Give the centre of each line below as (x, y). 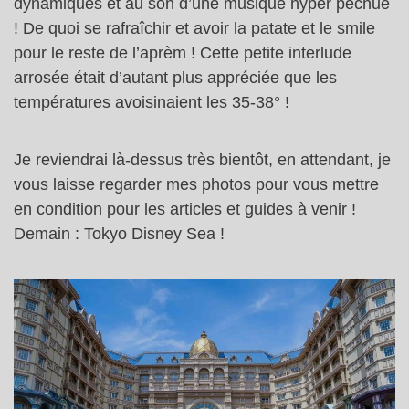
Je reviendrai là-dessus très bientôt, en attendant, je (202, 159)
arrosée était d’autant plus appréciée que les (175, 77)
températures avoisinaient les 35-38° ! (152, 102)
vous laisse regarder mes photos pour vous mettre (196, 184)
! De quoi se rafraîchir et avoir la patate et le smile (194, 28)
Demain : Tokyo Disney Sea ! (119, 233)
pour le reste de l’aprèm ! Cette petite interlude (183, 52)
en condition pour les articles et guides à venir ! (185, 209)
